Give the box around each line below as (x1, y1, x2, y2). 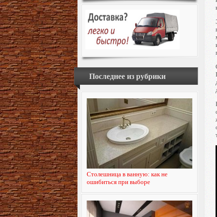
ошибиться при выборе (87, 178, 150, 186)
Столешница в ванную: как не (87, 170, 168, 178)
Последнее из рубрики (89, 72, 166, 80)
